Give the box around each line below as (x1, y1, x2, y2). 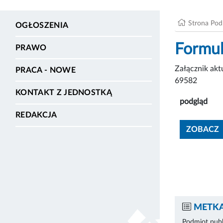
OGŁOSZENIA (15, 21, 69, 29)
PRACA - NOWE (15, 66, 76, 74)
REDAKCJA (15, 111, 57, 119)
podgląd (180, 97, 208, 106)
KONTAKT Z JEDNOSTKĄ (15, 89, 112, 97)
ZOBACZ (186, 125, 219, 133)
